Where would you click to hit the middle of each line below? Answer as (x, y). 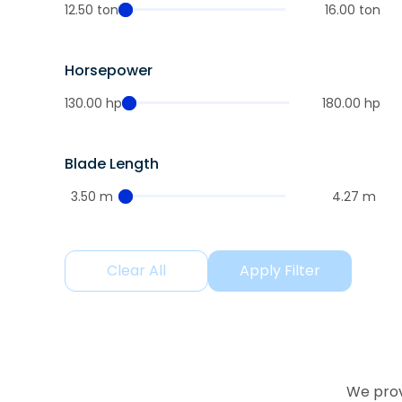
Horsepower (109, 70)
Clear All (136, 271)
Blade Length (112, 164)
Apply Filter (280, 271)
